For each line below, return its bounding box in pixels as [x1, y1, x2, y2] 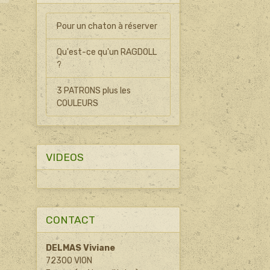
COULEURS [57, 98, 99, 108]
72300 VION [45, 256, 92, 266]
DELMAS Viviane [45, 243, 115, 253]
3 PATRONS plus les [57, 85, 131, 96]
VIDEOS [45, 151, 84, 163]
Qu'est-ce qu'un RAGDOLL [57, 46, 157, 57]
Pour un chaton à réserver [57, 20, 158, 31]
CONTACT [45, 213, 95, 226]
